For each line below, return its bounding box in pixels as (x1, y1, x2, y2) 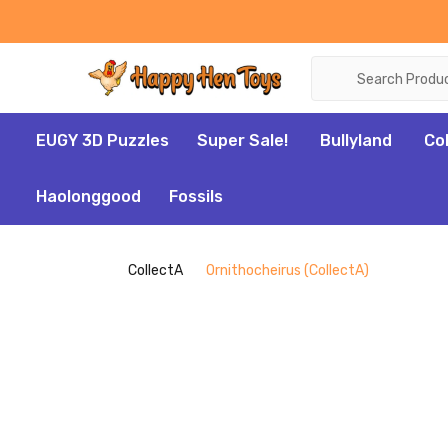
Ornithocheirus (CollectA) (206, 262, 369, 279)
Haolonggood (36, 187, 141, 206)
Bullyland (320, 131, 392, 150)
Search (311, 57, 364, 77)
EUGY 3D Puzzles (36, 131, 169, 150)
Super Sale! (197, 131, 288, 150)
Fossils (169, 187, 223, 206)
